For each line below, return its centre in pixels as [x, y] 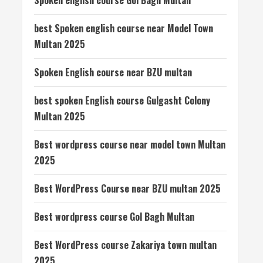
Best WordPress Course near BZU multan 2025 [127, 188]
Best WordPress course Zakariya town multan [125, 245]
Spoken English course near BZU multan [113, 72]
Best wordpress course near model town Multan [130, 144]
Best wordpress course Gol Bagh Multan [114, 217]
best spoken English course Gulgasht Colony [122, 100]
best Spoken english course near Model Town [124, 28]
